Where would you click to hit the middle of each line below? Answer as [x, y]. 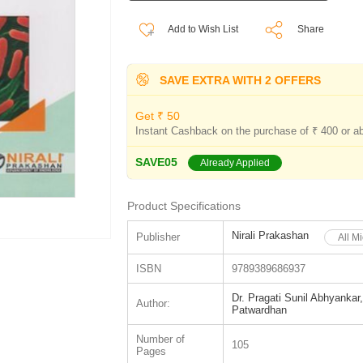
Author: [153, 303]
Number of [160, 339]
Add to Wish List [202, 29]
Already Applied [235, 162]
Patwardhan [259, 310]
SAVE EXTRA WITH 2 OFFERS [238, 80]
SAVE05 [156, 162]
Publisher [158, 237]
